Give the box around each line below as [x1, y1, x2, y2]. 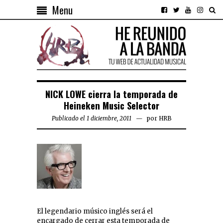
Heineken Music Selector [64, 99, 159, 112]
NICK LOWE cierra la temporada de [45, 87, 178, 101]
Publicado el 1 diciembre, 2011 [51, 114, 131, 122]
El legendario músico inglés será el [37, 207, 153, 216]
